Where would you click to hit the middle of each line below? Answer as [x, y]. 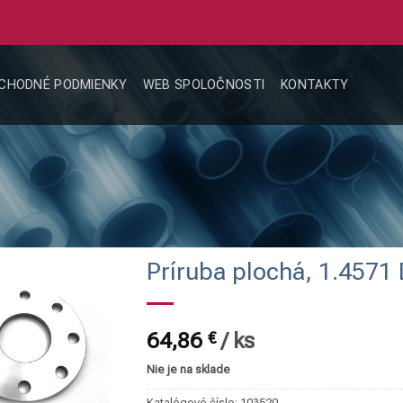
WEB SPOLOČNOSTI [204, 85]
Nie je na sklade [189, 369]
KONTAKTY [315, 85]
